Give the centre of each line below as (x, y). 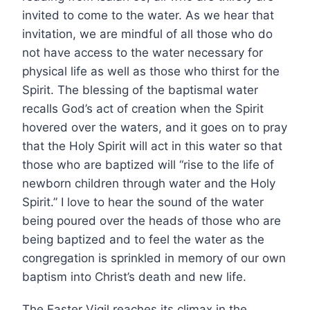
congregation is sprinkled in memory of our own (154, 258)
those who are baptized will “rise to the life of (148, 164)
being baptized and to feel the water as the (143, 239)
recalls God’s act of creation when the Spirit (143, 108)
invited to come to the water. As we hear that (148, 15)
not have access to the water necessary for (143, 52)
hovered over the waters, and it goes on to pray (155, 127)
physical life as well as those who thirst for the (151, 71)
